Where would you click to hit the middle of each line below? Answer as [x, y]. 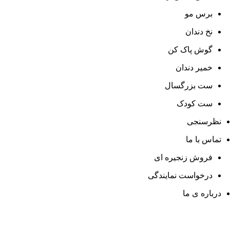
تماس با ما [204, 139]
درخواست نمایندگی [180, 175]
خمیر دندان [194, 68]
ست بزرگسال [189, 85]
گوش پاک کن [190, 50]
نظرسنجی [204, 121]
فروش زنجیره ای [183, 157]
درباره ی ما [202, 193]
